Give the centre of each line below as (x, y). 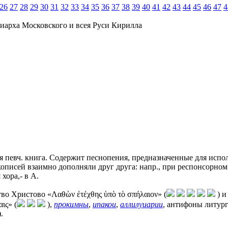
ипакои (104, 204)
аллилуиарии (141, 204)
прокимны (71, 204)
